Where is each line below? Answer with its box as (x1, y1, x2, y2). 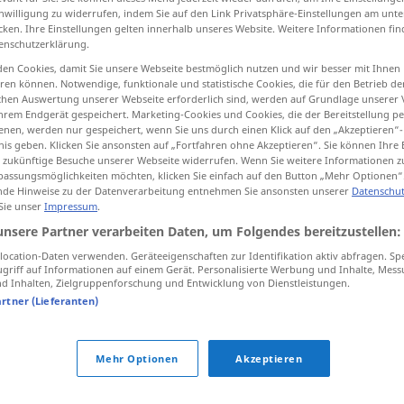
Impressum (44, 198, 97, 213)
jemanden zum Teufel (147, 263, 287, 281)
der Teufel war (147, 298, 243, 316)
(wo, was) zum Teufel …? (170, 332, 325, 350)
